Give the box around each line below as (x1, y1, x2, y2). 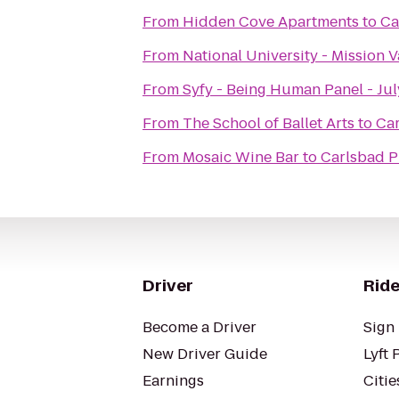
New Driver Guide (142, 344, 267, 364)
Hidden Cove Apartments (183, 12, 359, 32)
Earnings (142, 370, 204, 391)
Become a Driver (142, 317, 256, 338)
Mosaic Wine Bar (183, 147, 299, 167)
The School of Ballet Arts (183, 113, 354, 134)
